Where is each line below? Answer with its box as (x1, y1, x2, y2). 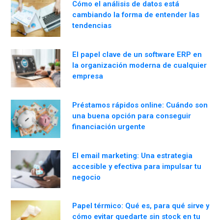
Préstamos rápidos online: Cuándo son (72, 100, 208, 110)
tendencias (72, 21, 111, 30)
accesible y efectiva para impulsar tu (72, 162, 201, 171)
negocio (72, 172, 101, 182)
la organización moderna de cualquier (72, 60, 207, 70)
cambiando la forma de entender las (72, 10, 199, 20)
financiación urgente (72, 122, 145, 131)
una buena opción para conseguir (72, 111, 191, 120)
